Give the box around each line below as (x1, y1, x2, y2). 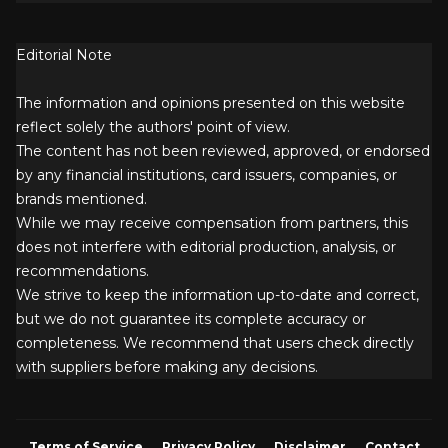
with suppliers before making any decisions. (16, 358, 318, 377)
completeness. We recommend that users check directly (16, 334, 414, 353)
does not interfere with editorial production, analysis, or (16, 238, 396, 257)
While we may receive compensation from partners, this (16, 214, 408, 233)
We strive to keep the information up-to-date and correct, (16, 286, 419, 305)
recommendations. (16, 262, 149, 281)
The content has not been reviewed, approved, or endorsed (16, 142, 430, 161)
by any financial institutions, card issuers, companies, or (16, 166, 397, 185)
